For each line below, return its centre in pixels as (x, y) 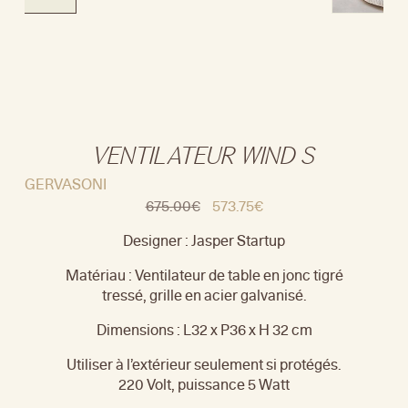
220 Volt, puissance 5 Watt (204, 384)
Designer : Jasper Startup (204, 240)
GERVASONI (65, 184)
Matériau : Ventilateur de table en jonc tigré (204, 275)
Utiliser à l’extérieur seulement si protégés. (204, 364)
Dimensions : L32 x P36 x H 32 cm (204, 329)
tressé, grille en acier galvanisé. (204, 295)
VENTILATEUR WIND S (204, 156)
